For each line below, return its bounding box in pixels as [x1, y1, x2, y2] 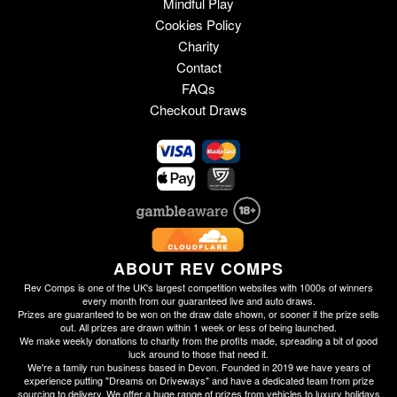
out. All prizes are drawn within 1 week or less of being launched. [60, 319, 337, 334]
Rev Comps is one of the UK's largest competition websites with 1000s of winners [24, 279, 373, 294]
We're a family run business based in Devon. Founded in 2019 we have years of [27, 359, 370, 374]
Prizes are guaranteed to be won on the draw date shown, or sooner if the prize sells [18, 306, 379, 321]
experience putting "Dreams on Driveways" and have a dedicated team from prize [23, 372, 374, 387]
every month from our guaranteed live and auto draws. [82, 292, 315, 307]
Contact [175, 58, 222, 77]
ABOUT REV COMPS [113, 256, 284, 280]
